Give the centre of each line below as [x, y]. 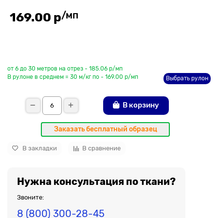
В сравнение [101, 148]
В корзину [141, 105]
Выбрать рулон [187, 78]
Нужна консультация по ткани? [96, 181]
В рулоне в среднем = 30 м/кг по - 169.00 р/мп [73, 77]
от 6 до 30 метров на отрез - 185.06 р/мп [65, 68]
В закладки [40, 148]
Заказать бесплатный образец [105, 129]
